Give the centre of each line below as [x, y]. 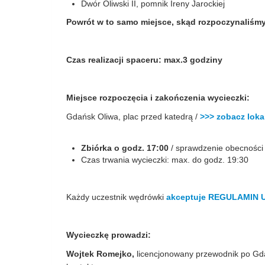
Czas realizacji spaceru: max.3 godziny [144, 60]
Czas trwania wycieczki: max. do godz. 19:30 [165, 160]
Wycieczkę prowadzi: [109, 235]
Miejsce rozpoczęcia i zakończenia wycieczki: [158, 98]
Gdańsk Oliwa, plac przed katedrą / [133, 117]
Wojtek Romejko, [101, 254]
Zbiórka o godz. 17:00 [125, 148]
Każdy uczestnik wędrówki [116, 197]
